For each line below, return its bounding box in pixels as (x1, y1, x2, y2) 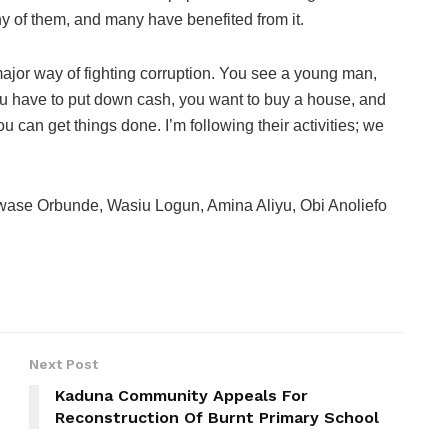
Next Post (29, 356, 98, 373)
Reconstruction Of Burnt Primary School (55, 408, 379, 428)
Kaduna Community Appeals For (55, 386, 308, 406)
